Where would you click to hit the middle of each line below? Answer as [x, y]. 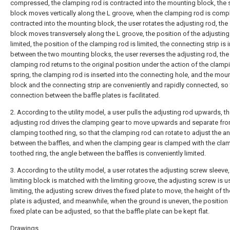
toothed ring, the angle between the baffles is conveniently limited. [108, 153]
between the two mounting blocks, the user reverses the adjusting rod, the [120, 54]
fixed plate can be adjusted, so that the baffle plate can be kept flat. [110, 211]
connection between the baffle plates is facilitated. [85, 95]
